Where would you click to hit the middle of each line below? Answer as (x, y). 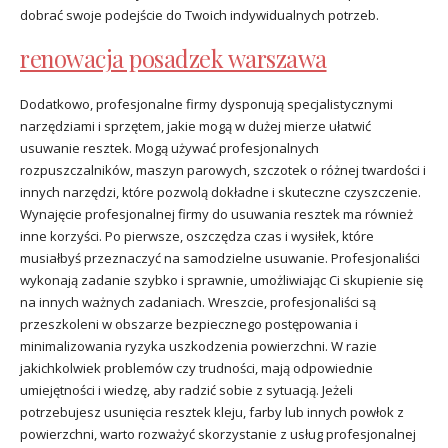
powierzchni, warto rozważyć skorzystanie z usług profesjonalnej (218, 433)
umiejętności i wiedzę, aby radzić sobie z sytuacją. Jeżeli (186, 389)
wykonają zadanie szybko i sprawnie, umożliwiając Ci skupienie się (221, 279)
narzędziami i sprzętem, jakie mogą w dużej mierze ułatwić (195, 125)
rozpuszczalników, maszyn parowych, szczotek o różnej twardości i (223, 169)
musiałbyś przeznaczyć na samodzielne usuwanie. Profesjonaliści (220, 257)
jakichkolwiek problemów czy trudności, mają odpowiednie (196, 367)
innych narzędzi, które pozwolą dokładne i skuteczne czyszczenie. (220, 191)
